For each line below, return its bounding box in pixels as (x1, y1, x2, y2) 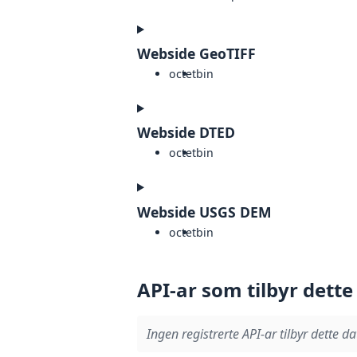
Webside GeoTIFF (137, 44, 256, 64)
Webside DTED (137, 123, 235, 143)
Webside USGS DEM (137, 202, 272, 222)
